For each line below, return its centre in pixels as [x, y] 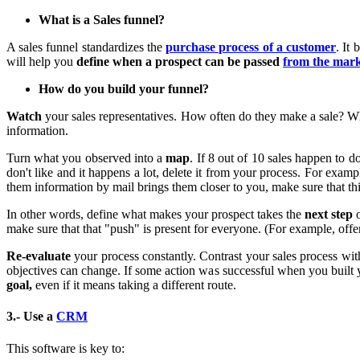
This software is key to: [65, 348]
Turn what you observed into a [86, 158]
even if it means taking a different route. [134, 285]
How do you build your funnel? [124, 89]
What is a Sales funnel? [102, 20]
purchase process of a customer [251, 47]
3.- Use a [31, 317]
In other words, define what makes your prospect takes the [156, 215]
